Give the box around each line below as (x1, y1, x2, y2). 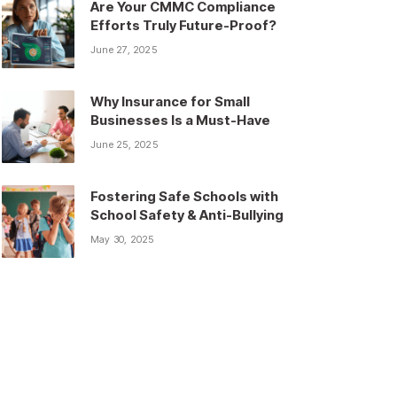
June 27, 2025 (90, 43, 157, 57)
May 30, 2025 (90, 233, 154, 246)
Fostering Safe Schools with (90, 188, 278, 206)
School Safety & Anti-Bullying (90, 206, 284, 224)
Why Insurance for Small (90, 93, 250, 111)
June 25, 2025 (90, 138, 158, 152)
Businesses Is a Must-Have (90, 112, 270, 129)
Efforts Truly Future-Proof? (90, 17, 276, 35)
